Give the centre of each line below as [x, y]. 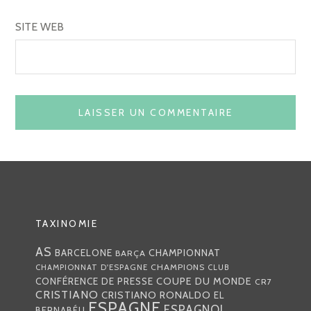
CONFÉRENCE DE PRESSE [94, 281]
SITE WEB [40, 26]
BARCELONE [83, 252]
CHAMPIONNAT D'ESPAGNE [91, 267]
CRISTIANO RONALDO [156, 295]
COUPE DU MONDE [204, 281]
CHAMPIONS [177, 267]
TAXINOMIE [67, 223]
